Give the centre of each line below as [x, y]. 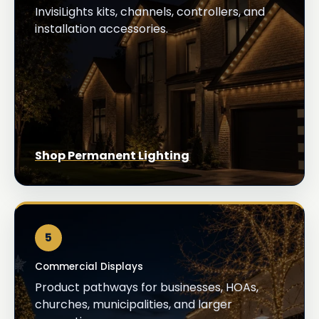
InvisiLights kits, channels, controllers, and [150, 11]
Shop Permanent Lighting [112, 155]
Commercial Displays [89, 266]
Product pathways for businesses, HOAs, [147, 287]
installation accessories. [101, 28]
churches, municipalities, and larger [134, 304]
